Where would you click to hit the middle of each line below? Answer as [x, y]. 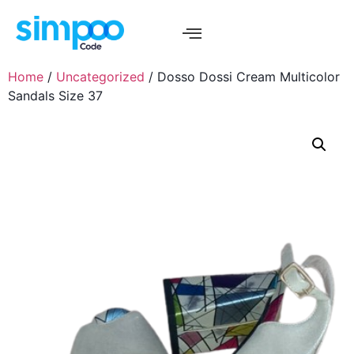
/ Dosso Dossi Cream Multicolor [242, 77]
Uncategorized [100, 77]
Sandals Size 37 [55, 96]
